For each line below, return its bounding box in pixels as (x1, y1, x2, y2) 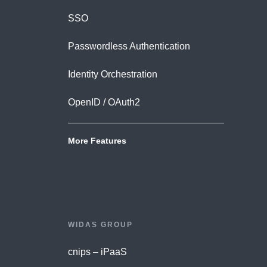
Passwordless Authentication (67, 41, 190, 51)
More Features (67, 136, 126, 145)
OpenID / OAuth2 (67, 97, 140, 107)
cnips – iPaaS (67, 246, 127, 257)
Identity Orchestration (67, 69, 157, 79)
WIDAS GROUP (67, 220, 133, 229)
